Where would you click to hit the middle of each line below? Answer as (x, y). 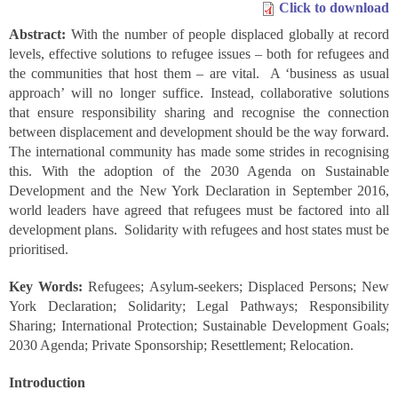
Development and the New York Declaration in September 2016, (199, 191)
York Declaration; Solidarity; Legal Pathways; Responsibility (199, 306)
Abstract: (40, 34)
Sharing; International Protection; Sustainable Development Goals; (199, 326)
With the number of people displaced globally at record (230, 34)
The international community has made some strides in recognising (199, 151)
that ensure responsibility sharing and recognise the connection (199, 112)
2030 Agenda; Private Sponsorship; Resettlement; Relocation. (181, 345)
